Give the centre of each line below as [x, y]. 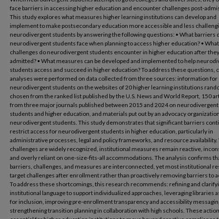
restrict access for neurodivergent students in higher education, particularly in [111, 131]
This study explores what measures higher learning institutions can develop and [113, 17]
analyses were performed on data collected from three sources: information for [114, 78]
